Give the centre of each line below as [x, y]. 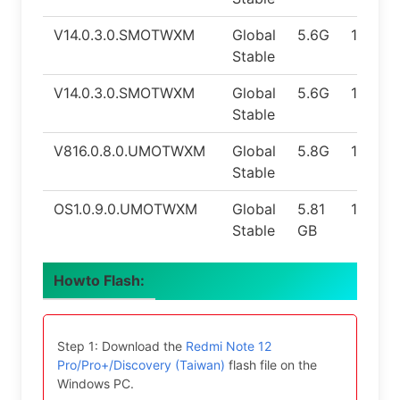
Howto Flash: [99, 280]
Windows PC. [96, 383]
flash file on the [271, 365]
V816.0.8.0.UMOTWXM [129, 151]
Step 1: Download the [121, 346]
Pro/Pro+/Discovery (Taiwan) [141, 365]
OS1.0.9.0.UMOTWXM [125, 209]
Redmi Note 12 [229, 346]
